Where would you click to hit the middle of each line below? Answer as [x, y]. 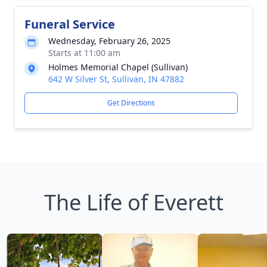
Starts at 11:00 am [84, 53]
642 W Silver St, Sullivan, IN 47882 [116, 79]
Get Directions [131, 103]
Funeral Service [70, 24]
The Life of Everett [133, 202]
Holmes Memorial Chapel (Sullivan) [118, 67]
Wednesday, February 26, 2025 [109, 41]
